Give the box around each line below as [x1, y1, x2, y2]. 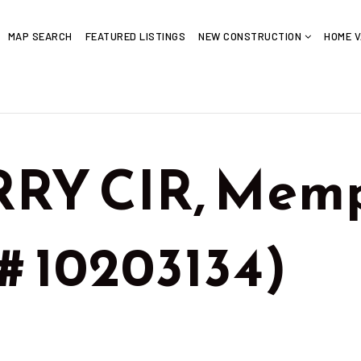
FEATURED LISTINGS [85, 29, 186, 43]
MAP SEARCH [7, 29, 73, 43]
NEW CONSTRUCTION [198, 29, 305, 43]
